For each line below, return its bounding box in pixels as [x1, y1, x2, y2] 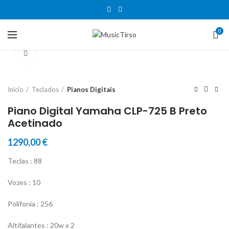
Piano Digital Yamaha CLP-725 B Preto [8, 104, 207, 118]
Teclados [32, 85, 59, 94]
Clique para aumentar [36, 50, 105, 58]
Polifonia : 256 [8, 199, 53, 208]
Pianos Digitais [67, 85, 116, 94]
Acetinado [8, 116, 62, 130]
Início [8, 85, 24, 94]
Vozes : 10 [8, 178, 40, 187]
